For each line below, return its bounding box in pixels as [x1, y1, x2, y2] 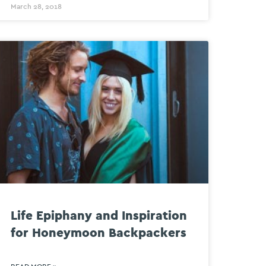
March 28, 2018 [10, 3, 62, 11]
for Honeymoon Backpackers [10, 226, 186, 239]
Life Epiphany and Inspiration [10, 209, 187, 222]
